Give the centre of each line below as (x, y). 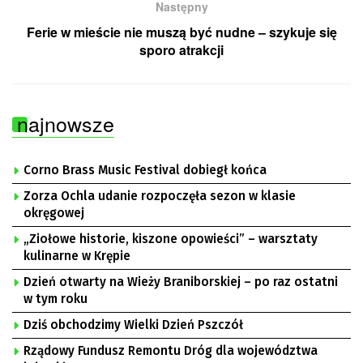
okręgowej (54, 214)
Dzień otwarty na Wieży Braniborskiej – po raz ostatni (181, 282)
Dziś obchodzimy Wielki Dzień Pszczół (133, 325)
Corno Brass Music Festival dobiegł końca (145, 171)
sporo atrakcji (181, 50)
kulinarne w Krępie (77, 256)
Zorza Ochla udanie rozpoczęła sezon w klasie (160, 196)
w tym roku (56, 299)
